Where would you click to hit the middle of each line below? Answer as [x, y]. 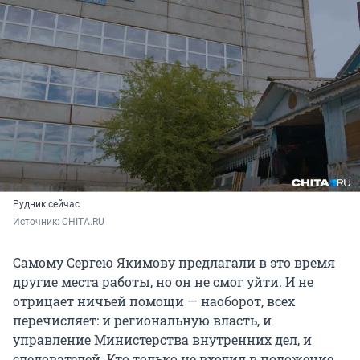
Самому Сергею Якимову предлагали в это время [174, 263]
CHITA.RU [83, 222]
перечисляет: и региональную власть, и [142, 321]
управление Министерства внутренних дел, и [162, 340]
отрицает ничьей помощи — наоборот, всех [154, 301]
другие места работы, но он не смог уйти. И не [163, 282]
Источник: [37, 222]
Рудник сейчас [46, 205]
